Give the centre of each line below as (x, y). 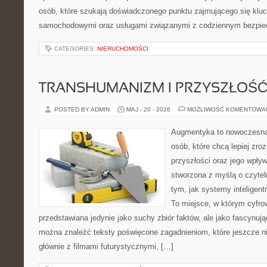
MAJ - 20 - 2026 (148, 109)
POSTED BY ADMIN (83, 109)
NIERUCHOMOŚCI (123, 49)
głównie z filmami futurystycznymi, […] (106, 246)
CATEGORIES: (76, 49)
